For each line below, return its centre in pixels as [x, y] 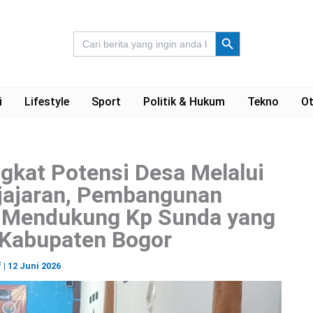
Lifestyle [46, 102]
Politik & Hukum [184, 102]
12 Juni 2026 [34, 266]
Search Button [232, 30]
